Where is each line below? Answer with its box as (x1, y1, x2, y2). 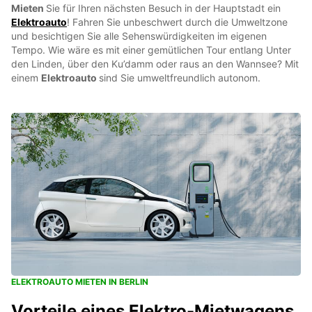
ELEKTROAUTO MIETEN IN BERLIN (11, 276, 148, 287)
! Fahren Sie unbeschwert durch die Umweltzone (67, 16, 288, 28)
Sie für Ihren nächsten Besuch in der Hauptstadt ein (46, 2, 281, 14)
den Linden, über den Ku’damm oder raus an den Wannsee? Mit (11, 58, 299, 70)
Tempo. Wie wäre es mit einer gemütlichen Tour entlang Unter (11, 44, 291, 56)
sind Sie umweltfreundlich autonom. (99, 72, 260, 84)
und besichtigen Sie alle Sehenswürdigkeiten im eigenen (11, 30, 267, 42)
